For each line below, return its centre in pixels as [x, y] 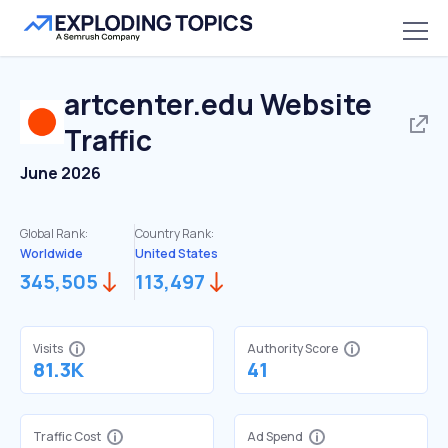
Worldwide [51, 253]
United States [176, 253]
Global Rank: [54, 233]
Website [313, 104]
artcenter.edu [159, 104]
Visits [48, 348]
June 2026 [60, 173]
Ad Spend [275, 436]
